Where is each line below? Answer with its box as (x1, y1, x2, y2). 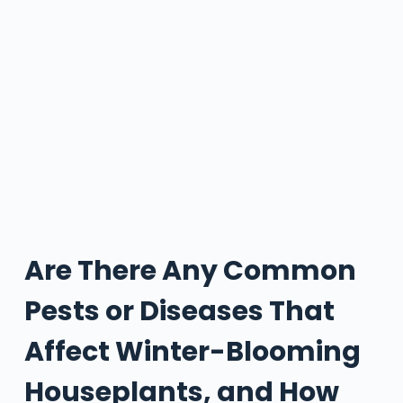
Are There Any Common (23, 251, 356, 290)
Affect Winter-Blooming (23, 332, 361, 371)
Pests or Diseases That (23, 291, 335, 330)
